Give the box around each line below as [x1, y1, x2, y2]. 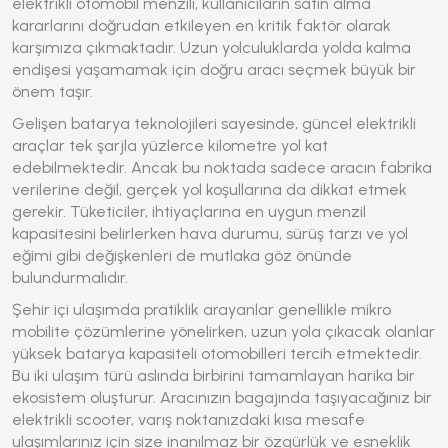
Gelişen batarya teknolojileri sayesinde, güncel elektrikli [12, 114, 416, 133]
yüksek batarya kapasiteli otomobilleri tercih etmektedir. [12, 344, 422, 363]
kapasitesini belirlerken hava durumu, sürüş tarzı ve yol [12, 224, 408, 243]
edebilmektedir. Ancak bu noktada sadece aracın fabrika [12, 158, 432, 177]
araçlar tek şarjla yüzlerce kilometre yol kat [12, 136, 328, 155]
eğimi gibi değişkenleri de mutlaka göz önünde [12, 246, 352, 265]
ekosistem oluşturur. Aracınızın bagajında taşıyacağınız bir [12, 388, 432, 407]
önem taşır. [12, 82, 93, 101]
